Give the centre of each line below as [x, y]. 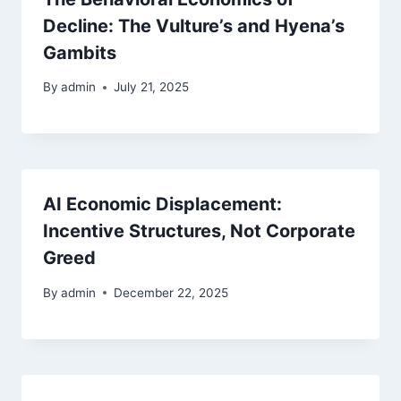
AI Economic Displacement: [162, 205]
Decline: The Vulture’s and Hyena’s [194, 26]
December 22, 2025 [171, 292]
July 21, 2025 [152, 87]
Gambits [80, 52]
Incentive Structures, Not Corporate [199, 231]
